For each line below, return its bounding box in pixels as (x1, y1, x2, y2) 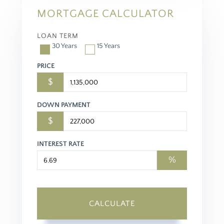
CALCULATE (89, 199, 135, 208)
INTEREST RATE (37, 140, 84, 148)
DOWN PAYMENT (37, 101, 90, 109)
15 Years (97, 42, 120, 50)
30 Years (52, 42, 77, 50)
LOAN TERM (37, 32, 78, 40)
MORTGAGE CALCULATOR (37, 7, 174, 20)
